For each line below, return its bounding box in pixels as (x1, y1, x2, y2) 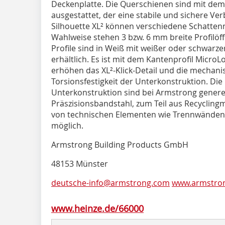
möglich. (51, 120, 83, 131)
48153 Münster (51, 158, 108, 169)
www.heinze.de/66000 (51, 202, 144, 214)
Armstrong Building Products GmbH (51, 139, 188, 150)
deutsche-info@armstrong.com (51, 177, 170, 188)
